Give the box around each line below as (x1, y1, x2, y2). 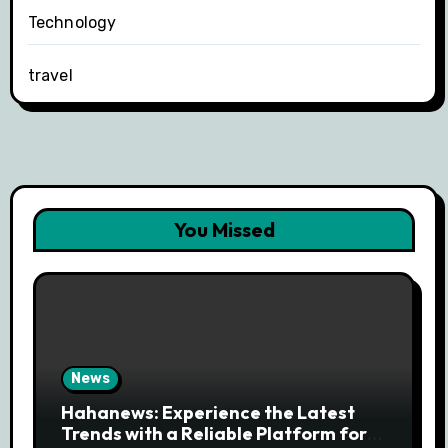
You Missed (173, 217, 275, 243)
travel (27, 66, 73, 86)
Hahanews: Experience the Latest (60, 401, 355, 425)
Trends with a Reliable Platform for (60, 422, 367, 446)
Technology (27, 13, 117, 33)
